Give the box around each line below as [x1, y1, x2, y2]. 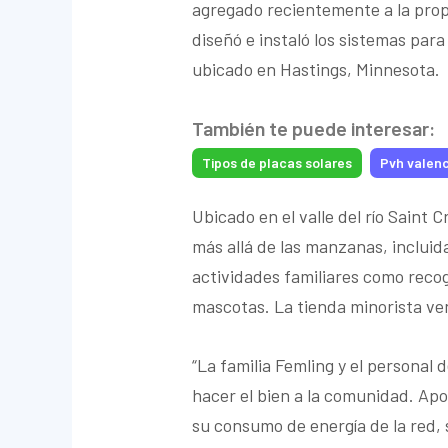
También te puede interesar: [192, 115, 436, 140]
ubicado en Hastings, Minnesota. [192, 58, 441, 81]
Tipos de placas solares [202, 153, 353, 171]
